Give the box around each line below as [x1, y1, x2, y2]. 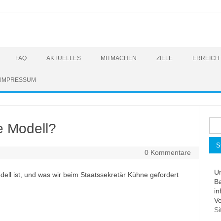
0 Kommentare [144, 148, 191, 156]
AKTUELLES [46, 55, 81, 62]
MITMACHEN [101, 55, 137, 62]
